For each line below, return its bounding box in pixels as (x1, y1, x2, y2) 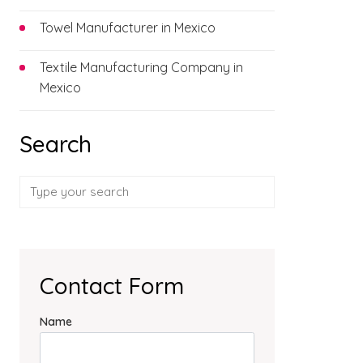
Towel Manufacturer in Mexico (39, 19, 216, 36)
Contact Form (39, 271, 184, 300)
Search (19, 130, 92, 158)
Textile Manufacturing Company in (39, 59, 243, 75)
